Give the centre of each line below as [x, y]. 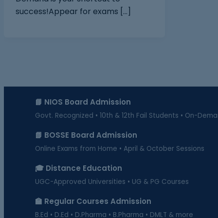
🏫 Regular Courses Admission [93, 201]
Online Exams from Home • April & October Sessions [120, 149]
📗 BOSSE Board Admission [86, 135]
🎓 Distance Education [79, 168]
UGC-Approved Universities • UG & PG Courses [112, 182]
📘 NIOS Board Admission [83, 102]
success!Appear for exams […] [73, 11]
